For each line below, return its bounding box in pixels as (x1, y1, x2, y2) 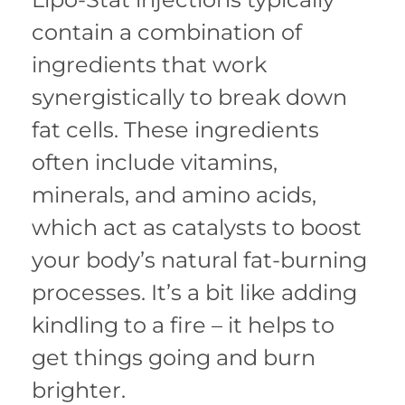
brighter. (32, 376, 126, 403)
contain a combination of (32, 18, 302, 45)
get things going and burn (32, 344, 316, 371)
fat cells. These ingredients (32, 116, 319, 143)
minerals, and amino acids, (32, 181, 316, 208)
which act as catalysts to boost (32, 213, 362, 240)
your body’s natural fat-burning (32, 246, 367, 273)
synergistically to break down (32, 83, 347, 110)
